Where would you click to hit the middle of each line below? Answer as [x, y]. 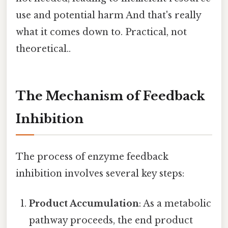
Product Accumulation [84, 204]
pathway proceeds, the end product [111, 221]
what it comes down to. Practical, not [101, 32]
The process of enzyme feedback [92, 157]
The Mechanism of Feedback [110, 96]
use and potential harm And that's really [108, 16]
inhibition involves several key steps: [100, 174]
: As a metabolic [175, 204]
